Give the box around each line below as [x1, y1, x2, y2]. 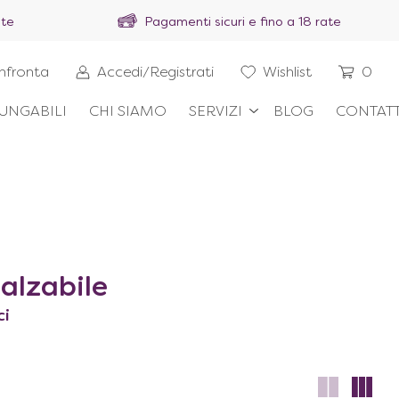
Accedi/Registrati [97, 66, 214, 80]
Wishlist [263, 66, 312, 80]
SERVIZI [189, 105, 242, 119]
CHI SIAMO [89, 105, 167, 119]
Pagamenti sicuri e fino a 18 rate [144, 16, 341, 28]
